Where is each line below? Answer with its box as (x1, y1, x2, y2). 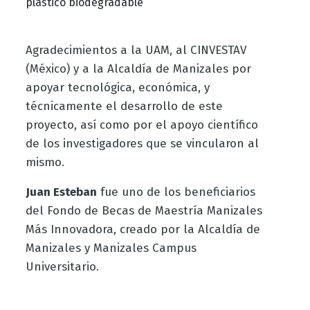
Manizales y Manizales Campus (25, 241, 197, 256)
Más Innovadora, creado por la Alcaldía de (25, 222, 260, 237)
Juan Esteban (25, 185, 97, 200)
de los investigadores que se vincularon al (25, 136, 259, 152)
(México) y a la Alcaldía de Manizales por (25, 62, 251, 77)
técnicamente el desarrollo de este (25, 99, 223, 114)
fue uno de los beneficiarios (96, 185, 255, 200)
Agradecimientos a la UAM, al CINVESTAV (25, 43, 246, 58)
